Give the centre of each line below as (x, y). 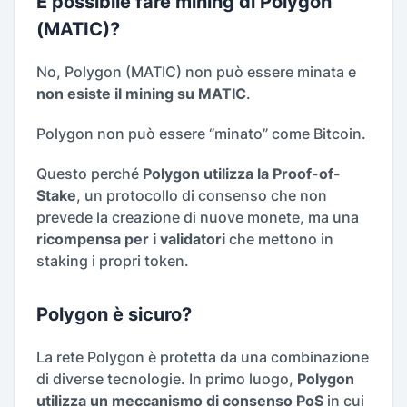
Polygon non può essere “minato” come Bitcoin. (201, 134)
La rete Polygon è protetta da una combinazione (203, 357)
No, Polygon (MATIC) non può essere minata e (196, 72)
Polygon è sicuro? (114, 315)
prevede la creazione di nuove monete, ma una (198, 218)
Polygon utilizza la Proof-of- (242, 174)
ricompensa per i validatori (131, 239)
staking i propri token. (113, 261)
